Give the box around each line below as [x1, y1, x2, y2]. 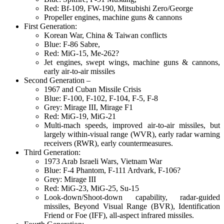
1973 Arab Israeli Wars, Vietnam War [44, 156, 162, 165]
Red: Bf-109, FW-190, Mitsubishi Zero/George [44, 3, 193, 12]
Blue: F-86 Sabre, [44, 39, 100, 48]
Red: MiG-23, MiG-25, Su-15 [44, 183, 139, 192]
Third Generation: [24, 147, 80, 156]
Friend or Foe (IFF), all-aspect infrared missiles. [44, 210, 194, 219]
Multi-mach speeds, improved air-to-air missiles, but [44, 120, 220, 129]
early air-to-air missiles [44, 66, 115, 75]
